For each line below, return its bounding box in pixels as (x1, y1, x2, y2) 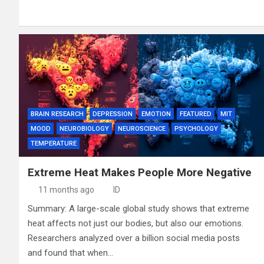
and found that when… (28, 247, 113, 258)
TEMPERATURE (31, 139, 77, 147)
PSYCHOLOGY (174, 124, 218, 133)
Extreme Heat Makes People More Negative (28, 165, 252, 179)
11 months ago (38, 184, 94, 194)
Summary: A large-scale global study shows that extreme (28, 203, 249, 214)
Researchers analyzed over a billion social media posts (28, 232, 240, 243)
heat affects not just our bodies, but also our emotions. (28, 217, 243, 229)
